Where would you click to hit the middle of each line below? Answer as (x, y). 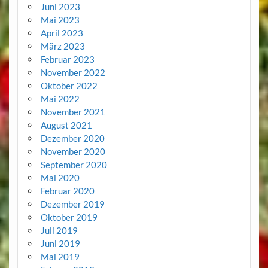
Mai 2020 (60, 177)
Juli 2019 (59, 230)
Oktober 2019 (69, 217)
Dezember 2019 (72, 204)
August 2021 (66, 125)
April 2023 (62, 33)
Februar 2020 (67, 191)
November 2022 (73, 72)
